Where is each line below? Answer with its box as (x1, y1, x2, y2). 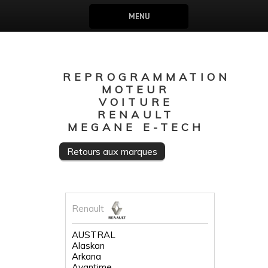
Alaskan (72, 240, 105, 251)
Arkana (72, 251, 101, 262)
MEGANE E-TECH (67, 120, 205, 134)
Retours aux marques (67, 145, 157, 157)
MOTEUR (101, 83, 170, 96)
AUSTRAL (72, 229, 115, 240)
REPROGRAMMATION (63, 70, 230, 84)
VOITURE (99, 95, 173, 109)
